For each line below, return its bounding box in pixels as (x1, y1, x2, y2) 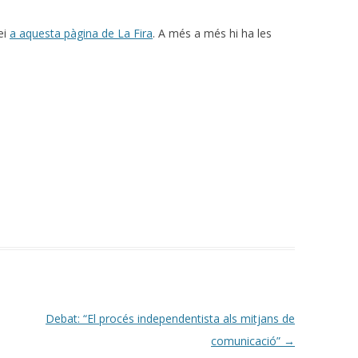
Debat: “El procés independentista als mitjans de (45, 310, 295, 326)
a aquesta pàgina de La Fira (10, 25, 153, 41)
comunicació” (210, 332, 284, 348)
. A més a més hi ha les (153, 25, 272, 41)
